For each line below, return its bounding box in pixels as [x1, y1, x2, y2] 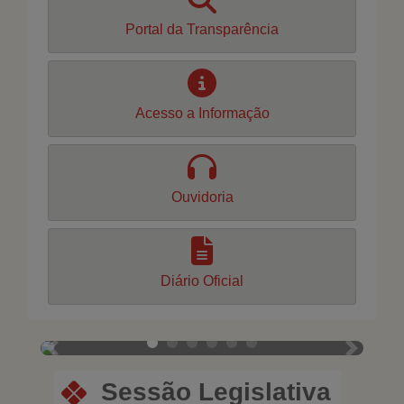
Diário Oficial [161, 273, 243, 289]
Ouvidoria [170, 189, 234, 205]
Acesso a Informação [134, 106, 270, 121]
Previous [50, 349, 108, 365]
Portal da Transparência [125, 22, 279, 37]
